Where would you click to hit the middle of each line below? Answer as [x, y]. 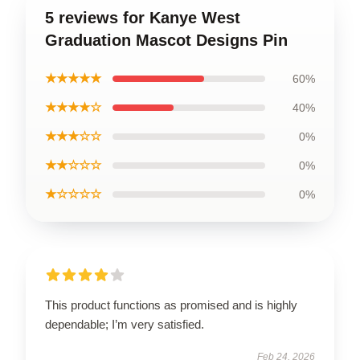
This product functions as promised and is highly [171, 305]
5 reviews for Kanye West [143, 17]
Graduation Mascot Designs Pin [166, 40]
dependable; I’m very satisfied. [125, 324]
